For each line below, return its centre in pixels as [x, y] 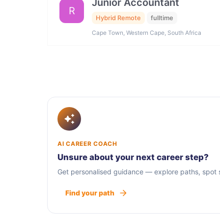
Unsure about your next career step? [133, 157]
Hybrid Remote [118, 18]
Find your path [90, 193]
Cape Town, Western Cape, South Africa [147, 33]
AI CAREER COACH [87, 144]
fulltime [162, 18]
